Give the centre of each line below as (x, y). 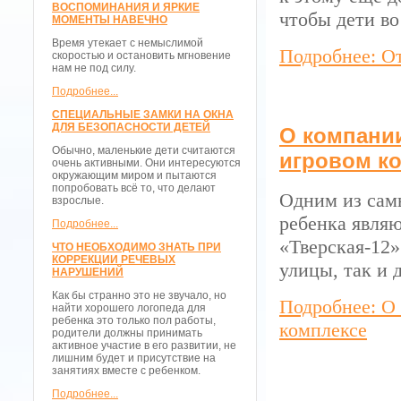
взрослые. (78, 200)
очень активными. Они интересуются (146, 163)
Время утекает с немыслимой (128, 43)
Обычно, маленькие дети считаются (144, 150)
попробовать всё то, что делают (134, 188)
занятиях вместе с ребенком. (126, 371)
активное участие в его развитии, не (144, 346)
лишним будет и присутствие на (134, 358)
